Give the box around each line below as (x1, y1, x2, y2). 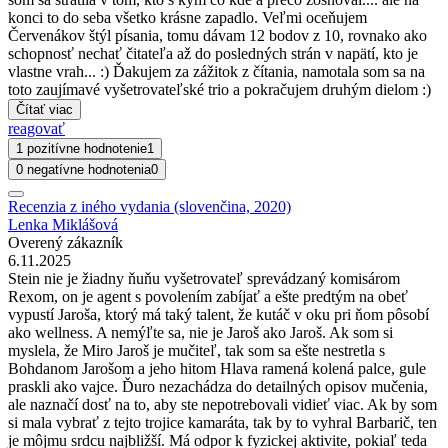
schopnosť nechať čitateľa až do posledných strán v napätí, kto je (8, 44, 418, 62)
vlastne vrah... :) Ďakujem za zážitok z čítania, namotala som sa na (8, 62, 425, 80)
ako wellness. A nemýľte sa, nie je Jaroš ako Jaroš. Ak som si (8, 323, 393, 341)
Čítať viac (16, 101, 73, 117)
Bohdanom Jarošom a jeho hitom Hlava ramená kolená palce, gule (8, 359, 426, 377)
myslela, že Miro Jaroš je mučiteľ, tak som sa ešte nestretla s (8, 341, 385, 359)
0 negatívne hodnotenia (16, 161, 151, 177)
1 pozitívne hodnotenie (16, 140, 147, 156)
